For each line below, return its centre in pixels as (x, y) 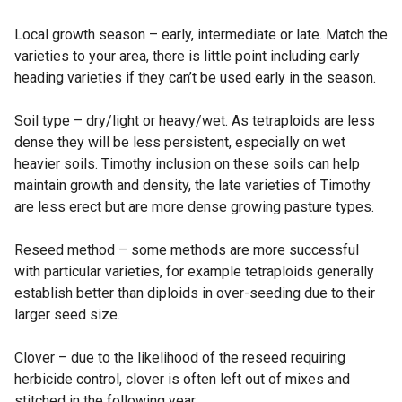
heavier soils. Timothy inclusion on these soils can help (187, 164)
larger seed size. (67, 315)
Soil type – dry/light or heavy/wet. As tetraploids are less (195, 121)
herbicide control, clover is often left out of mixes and (182, 380)
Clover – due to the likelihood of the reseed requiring (180, 358)
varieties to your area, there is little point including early (187, 57)
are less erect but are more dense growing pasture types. (194, 207)
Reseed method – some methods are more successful (187, 250)
